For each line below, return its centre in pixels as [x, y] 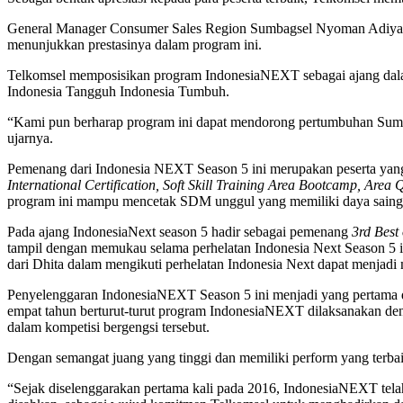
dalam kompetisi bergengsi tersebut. [108, 327]
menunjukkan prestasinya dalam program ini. [134, 45]
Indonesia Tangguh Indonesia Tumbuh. [118, 92]
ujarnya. [30, 139]
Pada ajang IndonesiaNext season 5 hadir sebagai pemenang [179, 232]
